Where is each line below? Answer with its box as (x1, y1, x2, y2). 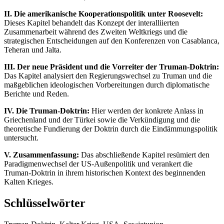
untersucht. (4, 133, 38, 142)
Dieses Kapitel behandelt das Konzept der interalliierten (4, 18, 179, 27)
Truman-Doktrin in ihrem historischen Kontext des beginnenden (4, 168, 205, 177)
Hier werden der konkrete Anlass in (89, 106, 203, 115)
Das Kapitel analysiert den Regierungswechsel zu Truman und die (4, 71, 212, 80)
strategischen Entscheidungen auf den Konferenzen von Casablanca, (4, 36, 219, 45)
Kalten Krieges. (4, 177, 53, 186)
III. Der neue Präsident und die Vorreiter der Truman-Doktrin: (4, 62, 219, 71)
